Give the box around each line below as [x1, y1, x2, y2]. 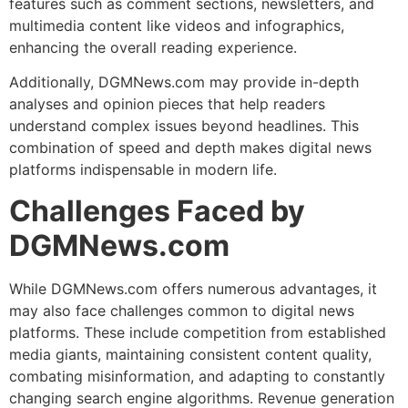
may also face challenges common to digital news [9, 301, 354, 320]
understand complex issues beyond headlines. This [9, 117, 359, 136]
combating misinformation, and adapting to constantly [9, 366, 385, 385]
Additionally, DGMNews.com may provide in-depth [9, 73, 359, 92]
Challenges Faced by [9, 192, 305, 229]
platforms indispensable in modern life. [9, 160, 277, 179]
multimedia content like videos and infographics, [9, 15, 344, 35]
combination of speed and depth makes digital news [9, 138, 372, 158]
